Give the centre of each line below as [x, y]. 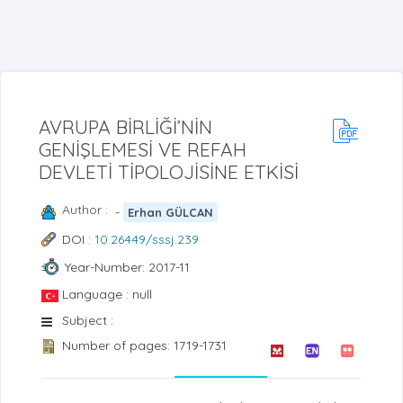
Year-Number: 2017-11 [127, 267]
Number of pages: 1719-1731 [144, 346]
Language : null [107, 295]
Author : [89, 210]
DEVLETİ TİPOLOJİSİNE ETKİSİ [169, 172]
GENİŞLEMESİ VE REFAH [143, 150]
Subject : [88, 321]
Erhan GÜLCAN [171, 212]
